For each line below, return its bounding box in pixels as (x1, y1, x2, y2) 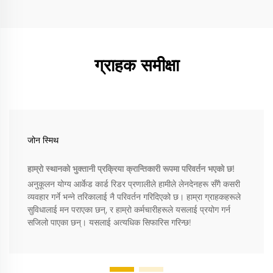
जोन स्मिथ (27, 135, 58, 146)
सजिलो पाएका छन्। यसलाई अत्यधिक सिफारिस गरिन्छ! (27, 217, 191, 229)
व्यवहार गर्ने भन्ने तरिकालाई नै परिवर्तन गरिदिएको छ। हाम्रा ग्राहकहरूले (27, 191, 241, 203)
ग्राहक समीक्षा (94, 55, 179, 76)
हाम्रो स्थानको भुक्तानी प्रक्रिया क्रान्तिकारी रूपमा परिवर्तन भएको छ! (27, 163, 235, 175)
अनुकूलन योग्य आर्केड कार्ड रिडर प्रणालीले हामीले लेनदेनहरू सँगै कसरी (27, 179, 240, 190)
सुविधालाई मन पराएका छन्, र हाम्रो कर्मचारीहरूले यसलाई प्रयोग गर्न (27, 204, 230, 216)
